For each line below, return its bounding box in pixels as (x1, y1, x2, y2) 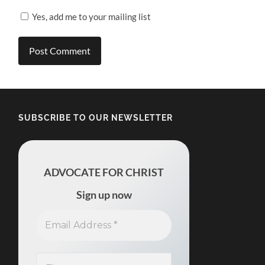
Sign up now (76, 188, 132, 202)
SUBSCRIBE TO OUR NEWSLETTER (18, 112, 173, 122)
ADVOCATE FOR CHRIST (44, 166, 164, 179)
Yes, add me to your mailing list (30, 11, 151, 22)
